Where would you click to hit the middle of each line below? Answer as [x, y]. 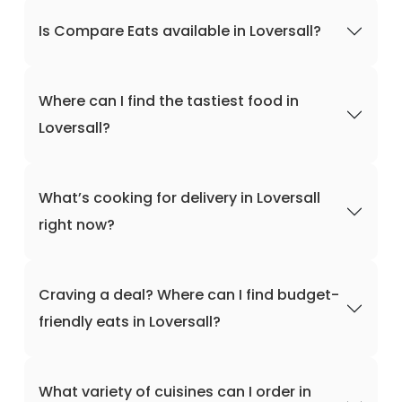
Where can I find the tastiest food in [169, 101]
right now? [77, 225]
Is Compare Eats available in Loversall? [180, 31]
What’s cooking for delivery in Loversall [179, 198]
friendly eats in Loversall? [130, 322]
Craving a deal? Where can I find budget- [189, 295]
